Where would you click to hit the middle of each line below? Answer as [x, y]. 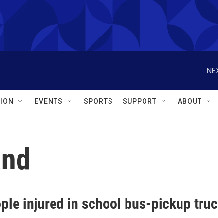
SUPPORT [140, 101]
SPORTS [98, 101]
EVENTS [49, 101]
